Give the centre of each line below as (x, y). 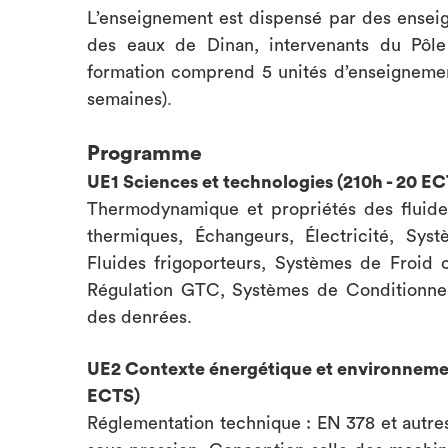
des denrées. (139, 317)
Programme (144, 153)
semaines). (129, 99)
